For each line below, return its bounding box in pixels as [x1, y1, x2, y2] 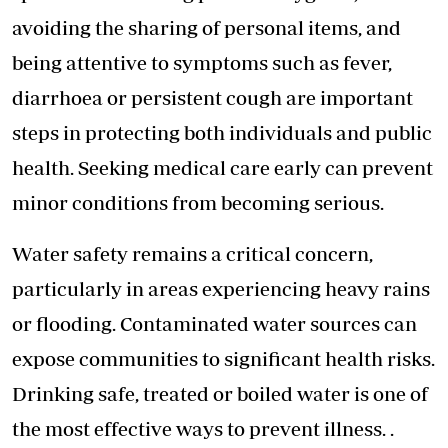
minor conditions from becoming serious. [12, 191, 384, 215]
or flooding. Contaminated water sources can [12, 312, 417, 336]
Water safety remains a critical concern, [12, 242, 373, 266]
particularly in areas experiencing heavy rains [12, 277, 430, 301]
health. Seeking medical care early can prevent [12, 156, 433, 180]
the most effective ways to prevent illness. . [12, 417, 394, 441]
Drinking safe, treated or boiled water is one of [12, 382, 428, 406]
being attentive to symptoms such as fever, [12, 51, 392, 75]
